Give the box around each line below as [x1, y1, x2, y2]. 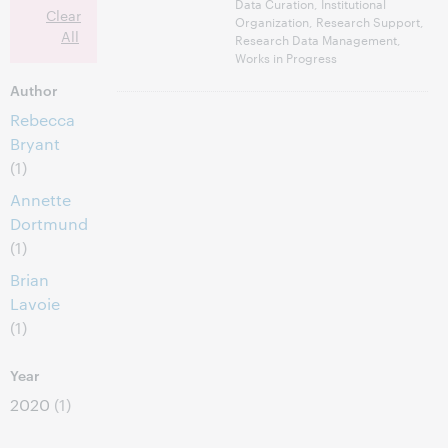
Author [10, 80, 59, 99]
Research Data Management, [235, 30, 402, 48]
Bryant [10, 133, 60, 154]
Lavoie [10, 293, 60, 314]
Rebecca [10, 109, 75, 130]
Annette [10, 189, 71, 210]
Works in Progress [235, 48, 338, 66]
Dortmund [10, 213, 88, 234]
